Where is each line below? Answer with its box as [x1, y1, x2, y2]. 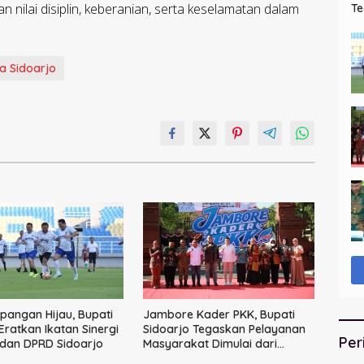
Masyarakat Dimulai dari [142, 336, 277, 351]
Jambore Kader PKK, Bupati [142, 306, 295, 322]
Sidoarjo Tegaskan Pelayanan [142, 321, 305, 336]
